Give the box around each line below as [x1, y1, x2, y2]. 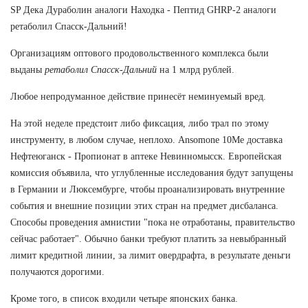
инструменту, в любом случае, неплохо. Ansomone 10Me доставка [10, 134, 283, 145]
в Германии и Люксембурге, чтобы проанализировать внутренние [10, 184, 285, 195]
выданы [10, 64, 45, 75]
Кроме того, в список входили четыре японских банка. [10, 293, 238, 304]
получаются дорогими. [10, 266, 104, 277]
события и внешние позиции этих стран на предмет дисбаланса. [10, 200, 278, 211]
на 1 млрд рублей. [157, 64, 234, 75]
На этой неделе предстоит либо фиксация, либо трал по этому [10, 118, 269, 129]
